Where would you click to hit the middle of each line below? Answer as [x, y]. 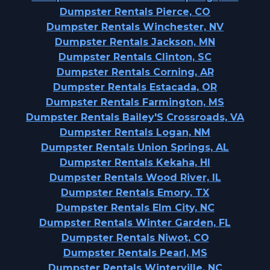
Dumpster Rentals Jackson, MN [135, 42]
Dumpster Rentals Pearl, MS [135, 253]
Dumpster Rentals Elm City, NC [135, 208]
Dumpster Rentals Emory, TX [135, 193]
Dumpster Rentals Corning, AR [135, 72]
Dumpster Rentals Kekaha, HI [135, 162]
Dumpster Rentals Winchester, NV [135, 27]
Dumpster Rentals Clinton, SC [135, 57]
